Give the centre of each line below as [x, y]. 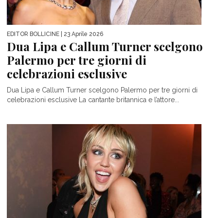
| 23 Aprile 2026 [81, 34]
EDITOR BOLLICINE [33, 34]
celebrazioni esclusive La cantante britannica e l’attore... [93, 100]
